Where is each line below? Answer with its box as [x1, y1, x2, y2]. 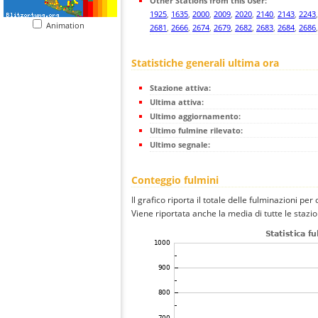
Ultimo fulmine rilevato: [150, 125, 243, 136]
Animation [46, 20, 91, 31]
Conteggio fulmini [131, 173, 219, 187]
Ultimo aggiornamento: [150, 111, 241, 122]
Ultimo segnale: [150, 139, 210, 150]
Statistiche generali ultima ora [131, 56, 279, 70]
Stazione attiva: [150, 82, 211, 94]
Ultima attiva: [150, 97, 204, 108]
